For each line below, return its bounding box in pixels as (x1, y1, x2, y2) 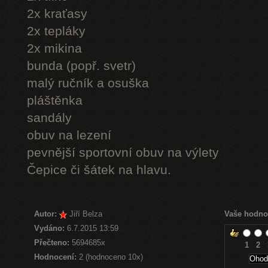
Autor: (34, 209, 57, 218)
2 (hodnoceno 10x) (77, 252, 143, 261)
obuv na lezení (27, 128, 111, 142)
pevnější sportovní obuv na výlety (27, 145, 219, 160)
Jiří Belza (69, 209, 102, 218)
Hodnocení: (34, 252, 77, 261)
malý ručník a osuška (27, 76, 149, 90)
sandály (27, 111, 72, 125)
